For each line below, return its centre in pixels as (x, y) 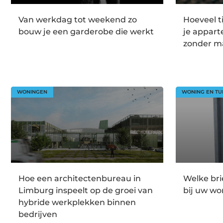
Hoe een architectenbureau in (80, 179)
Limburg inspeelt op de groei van (86, 191)
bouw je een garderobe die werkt (86, 31)
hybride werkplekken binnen (77, 203)
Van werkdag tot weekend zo (78, 19)
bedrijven (38, 215)
